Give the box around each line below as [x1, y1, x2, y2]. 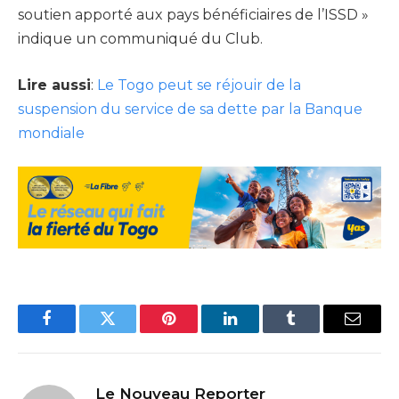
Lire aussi [18, 76, 91, 94]
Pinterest [167, 323, 224, 340]
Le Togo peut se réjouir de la [97, 76, 301, 94]
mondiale [18, 124, 85, 142]
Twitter [106, 323, 153, 340]
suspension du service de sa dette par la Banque [18, 100, 362, 118]
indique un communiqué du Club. [18, 30, 263, 48]
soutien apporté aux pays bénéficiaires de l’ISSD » [18, 6, 369, 24]
